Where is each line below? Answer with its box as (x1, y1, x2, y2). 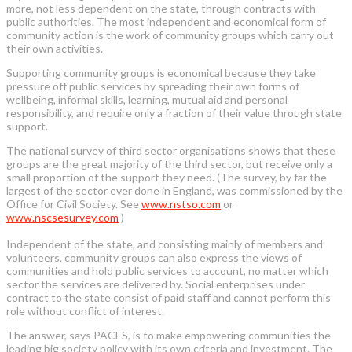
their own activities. (6, 41, 103, 55)
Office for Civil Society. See (6, 196, 141, 211)
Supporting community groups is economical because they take (6, 65, 316, 79)
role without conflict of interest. (6, 303, 164, 317)
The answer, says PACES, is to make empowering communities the (6, 328, 331, 342)
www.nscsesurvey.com (6, 210, 119, 224)
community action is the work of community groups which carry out (6, 27, 334, 42)
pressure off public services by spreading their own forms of (6, 79, 299, 93)
